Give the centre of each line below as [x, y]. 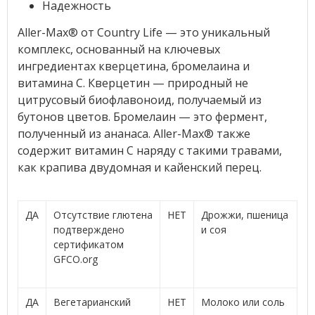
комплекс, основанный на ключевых [118, 49]
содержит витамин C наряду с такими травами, [149, 150]
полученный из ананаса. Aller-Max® [117, 133]
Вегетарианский [92, 302]
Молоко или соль [243, 302]
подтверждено [89, 229]
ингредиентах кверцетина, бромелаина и [133, 66]
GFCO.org [75, 259]
